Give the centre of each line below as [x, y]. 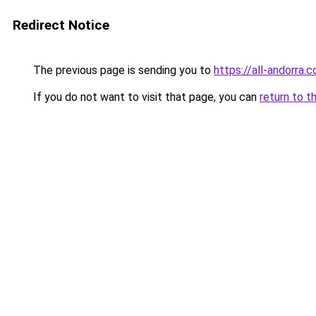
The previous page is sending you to [122, 70]
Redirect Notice [61, 25]
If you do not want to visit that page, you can [145, 97]
